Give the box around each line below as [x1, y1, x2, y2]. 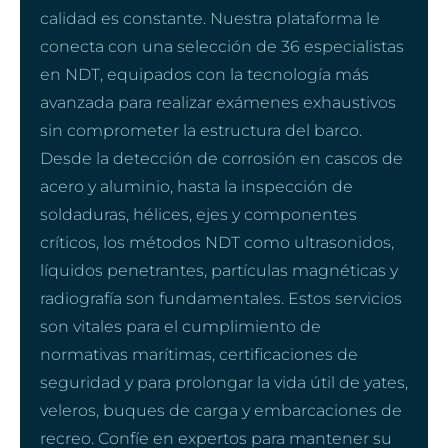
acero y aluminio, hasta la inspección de [40, 176, 353, 196]
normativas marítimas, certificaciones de [40, 344, 358, 364]
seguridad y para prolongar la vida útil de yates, [40, 372, 408, 392]
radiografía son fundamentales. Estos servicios [40, 288, 402, 308]
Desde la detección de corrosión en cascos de [40, 148, 403, 168]
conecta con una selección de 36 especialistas [40, 36, 404, 56]
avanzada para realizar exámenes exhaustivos [40, 92, 396, 112]
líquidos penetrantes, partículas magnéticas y [40, 260, 398, 280]
